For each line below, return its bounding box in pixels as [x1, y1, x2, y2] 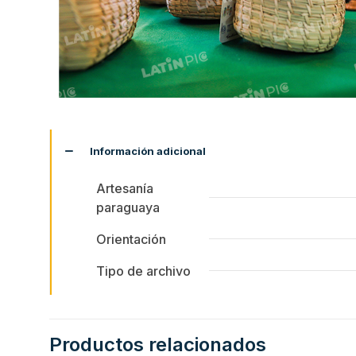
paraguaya [96, 199, 160, 216]
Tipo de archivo [96, 263, 191, 280]
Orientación [96, 231, 166, 248]
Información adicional [90, 145, 206, 158]
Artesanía [96, 180, 153, 197]
